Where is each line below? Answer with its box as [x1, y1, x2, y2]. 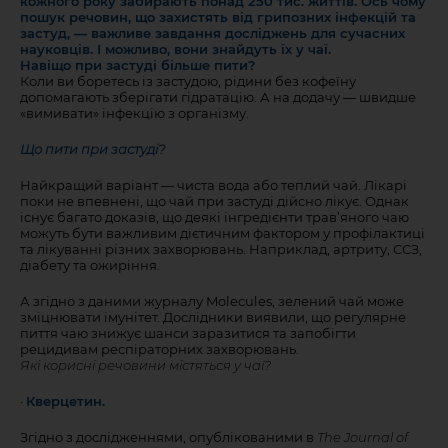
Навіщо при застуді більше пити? [20, 57, 256, 73]
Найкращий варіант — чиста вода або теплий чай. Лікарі [20, 177, 407, 193]
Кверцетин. [26, 393, 105, 409]
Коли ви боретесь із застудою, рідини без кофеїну [20, 73, 356, 89]
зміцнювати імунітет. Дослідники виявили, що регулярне [20, 309, 406, 325]
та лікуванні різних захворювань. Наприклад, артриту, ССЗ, [20, 241, 422, 257]
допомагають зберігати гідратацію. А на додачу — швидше [20, 89, 416, 105]
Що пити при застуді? [20, 141, 165, 157]
